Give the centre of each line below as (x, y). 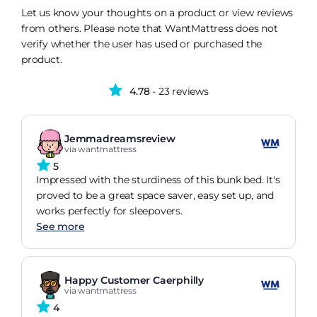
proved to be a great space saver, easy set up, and (155, 196)
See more (60, 227)
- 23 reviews (179, 92)
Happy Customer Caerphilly (134, 281)
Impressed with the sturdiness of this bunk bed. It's (158, 180)
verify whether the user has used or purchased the (142, 44)
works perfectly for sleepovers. (109, 211)
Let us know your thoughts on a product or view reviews (157, 13)
